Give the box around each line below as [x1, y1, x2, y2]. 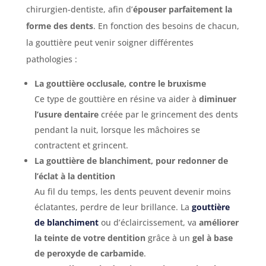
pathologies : [26, 53, 77, 65]
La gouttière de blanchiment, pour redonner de [34, 155, 228, 166]
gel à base [192, 232, 233, 243]
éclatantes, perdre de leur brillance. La [34, 201, 192, 213]
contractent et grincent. [34, 140, 128, 151]
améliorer [196, 217, 239, 228]
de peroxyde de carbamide [34, 248, 144, 259]
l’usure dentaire [34, 109, 99, 120]
